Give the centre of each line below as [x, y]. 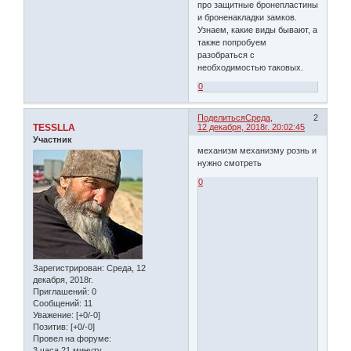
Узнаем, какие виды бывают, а [258, 29]
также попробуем [232, 42]
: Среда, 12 [124, 268]
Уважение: [53, 315]
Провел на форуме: [72, 338]
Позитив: [51, 326]
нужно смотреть [230, 163]
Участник [52, 140]
